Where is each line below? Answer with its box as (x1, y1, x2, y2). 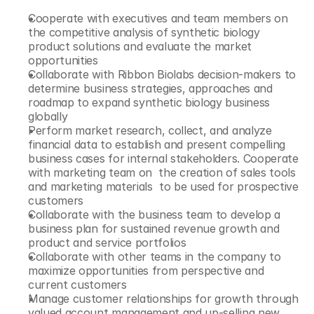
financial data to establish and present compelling (28, 137, 285, 151)
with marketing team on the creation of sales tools (28, 165, 296, 179)
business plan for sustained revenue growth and (28, 221, 280, 235)
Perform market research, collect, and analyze (28, 123, 272, 137)
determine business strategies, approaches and (28, 81, 273, 95)
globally (28, 109, 68, 123)
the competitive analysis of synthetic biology (28, 25, 260, 39)
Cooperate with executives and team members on (28, 11, 288, 25)
